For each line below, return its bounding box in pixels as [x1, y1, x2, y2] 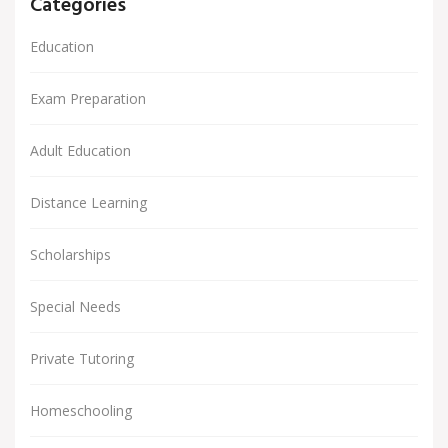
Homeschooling [30, 401, 132, 421]
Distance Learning [30, 193, 147, 213]
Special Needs [30, 297, 121, 317]
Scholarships [30, 245, 111, 265]
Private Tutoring [30, 349, 134, 369]
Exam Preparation [30, 89, 146, 109]
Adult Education [30, 141, 131, 161]
